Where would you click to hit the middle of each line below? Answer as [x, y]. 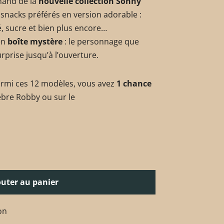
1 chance [134, 83]
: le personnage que [101, 41]
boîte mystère [35, 41]
